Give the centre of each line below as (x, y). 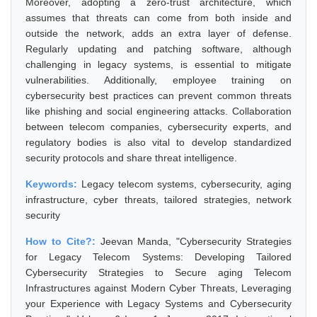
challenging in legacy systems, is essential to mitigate (158, 64)
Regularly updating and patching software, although (158, 49)
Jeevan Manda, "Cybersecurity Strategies (196, 241)
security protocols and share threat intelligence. (131, 158)
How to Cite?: (63, 241)
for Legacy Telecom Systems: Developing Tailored (158, 257)
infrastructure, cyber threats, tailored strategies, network (158, 200)
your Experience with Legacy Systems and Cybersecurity (158, 304)
